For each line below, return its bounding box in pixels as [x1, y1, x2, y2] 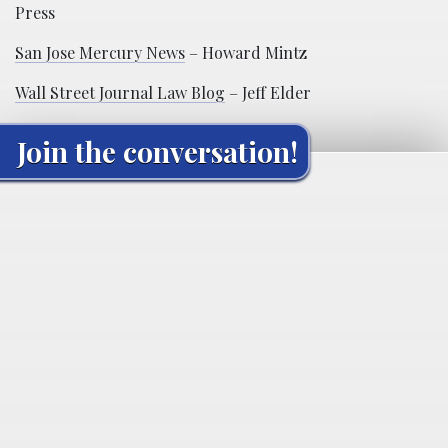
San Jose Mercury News [15, 42, 185, 63]
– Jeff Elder [225, 82, 311, 103]
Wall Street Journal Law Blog [15, 82, 225, 103]
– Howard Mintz [185, 42, 307, 63]
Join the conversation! [17, 133, 298, 170]
